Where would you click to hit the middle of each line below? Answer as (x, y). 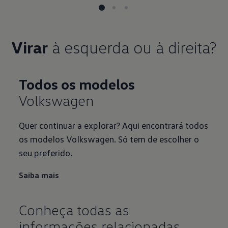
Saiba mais (39, 175)
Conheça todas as (74, 210)
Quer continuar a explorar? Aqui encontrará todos (114, 125)
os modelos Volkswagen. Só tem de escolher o (109, 139)
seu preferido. (46, 153)
